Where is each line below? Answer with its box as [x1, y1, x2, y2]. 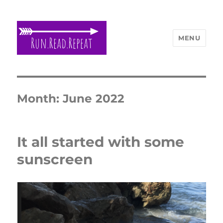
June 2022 [63, 92, 125, 106]
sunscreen [17, 151, 93, 168]
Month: [17, 92, 63, 106]
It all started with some [17, 133, 185, 151]
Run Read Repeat [17, 62, 123, 76]
